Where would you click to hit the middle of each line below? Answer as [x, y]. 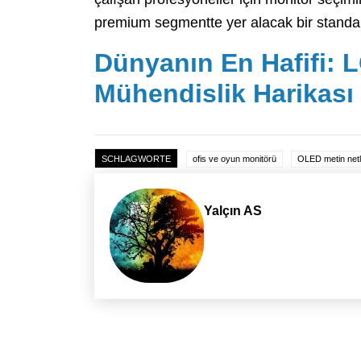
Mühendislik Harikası [224, 94]
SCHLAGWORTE [136, 159]
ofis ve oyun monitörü [234, 159]
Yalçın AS [233, 211]
